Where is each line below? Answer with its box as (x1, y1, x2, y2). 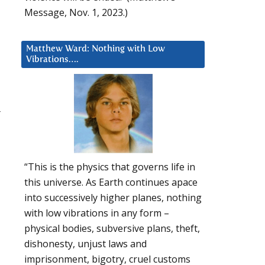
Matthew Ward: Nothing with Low (26, 44, 165, 53)
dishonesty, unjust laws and (24, 237, 147, 251)
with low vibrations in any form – (24, 206, 169, 220)
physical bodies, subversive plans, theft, (24, 222, 200, 235)
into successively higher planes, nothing (24, 191, 202, 205)
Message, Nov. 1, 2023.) (24, 5, 128, 19)
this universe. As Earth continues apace (24, 176, 198, 189)
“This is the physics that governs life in (24, 160, 195, 174)
